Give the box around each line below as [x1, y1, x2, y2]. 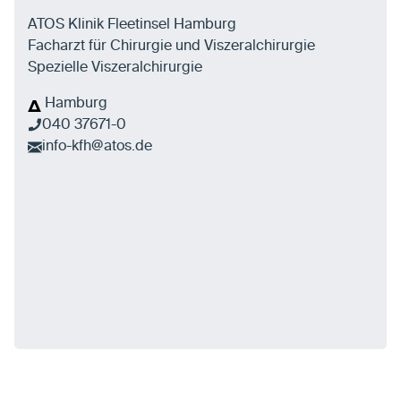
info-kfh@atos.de [42, 140, 152, 155]
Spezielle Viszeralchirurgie [28, 61, 202, 76]
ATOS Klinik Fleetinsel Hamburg [28, 18, 236, 33]
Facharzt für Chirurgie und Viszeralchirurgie [28, 39, 315, 55]
